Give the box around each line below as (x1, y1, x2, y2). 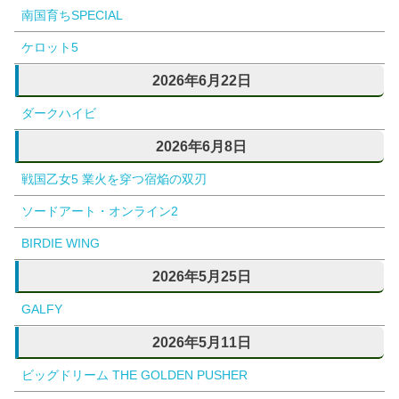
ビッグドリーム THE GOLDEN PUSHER (21, 368, 248, 383)
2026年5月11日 (151, 334, 251, 351)
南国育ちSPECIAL (21, 8, 124, 23)
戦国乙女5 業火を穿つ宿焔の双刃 (21, 172, 208, 187)
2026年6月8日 (156, 138, 247, 155)
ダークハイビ (21, 106, 97, 121)
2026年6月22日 (151, 72, 251, 89)
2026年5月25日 (151, 268, 251, 285)
